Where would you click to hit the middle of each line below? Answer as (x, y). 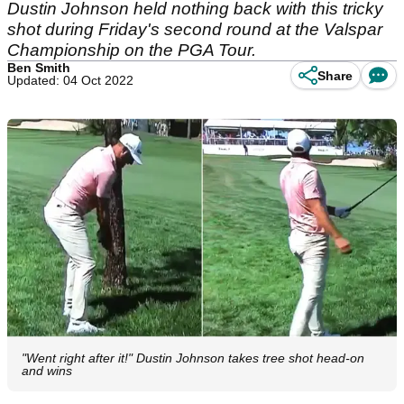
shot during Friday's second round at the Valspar (195, 29)
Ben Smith (39, 68)
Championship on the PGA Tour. (132, 50)
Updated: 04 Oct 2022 (70, 80)
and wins (47, 371)
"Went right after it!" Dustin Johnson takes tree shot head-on (193, 358)
